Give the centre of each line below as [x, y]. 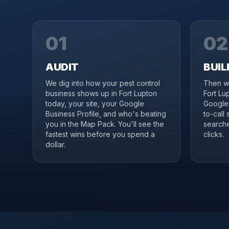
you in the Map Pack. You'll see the [105, 124]
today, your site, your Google [95, 104]
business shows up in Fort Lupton [101, 93]
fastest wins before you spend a [100, 134]
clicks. [214, 134]
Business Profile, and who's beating [106, 114]
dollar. [55, 144]
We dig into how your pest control [103, 83]
